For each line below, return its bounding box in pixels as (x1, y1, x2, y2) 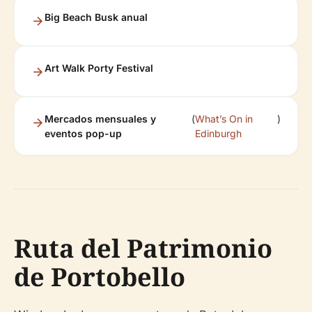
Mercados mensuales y (45, 113, 156, 125)
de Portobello (14, 260, 185, 294)
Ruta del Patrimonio (14, 231, 272, 265)
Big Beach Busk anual (45, 11, 148, 23)
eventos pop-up (45, 127, 122, 139)
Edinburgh (194, 127, 242, 139)
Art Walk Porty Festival (45, 62, 153, 74)
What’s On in (194, 113, 253, 125)
